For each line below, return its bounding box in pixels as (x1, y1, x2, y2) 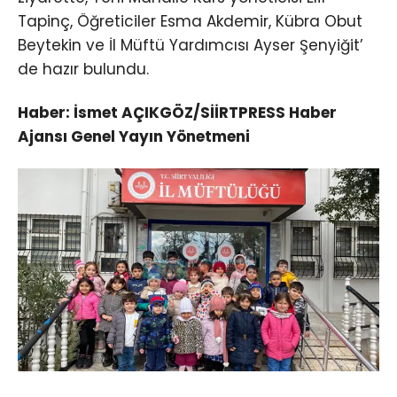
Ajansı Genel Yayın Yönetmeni (18, 126, 250, 148)
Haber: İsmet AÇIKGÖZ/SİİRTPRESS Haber (18, 102, 337, 124)
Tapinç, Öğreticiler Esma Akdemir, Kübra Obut (18, 11, 362, 33)
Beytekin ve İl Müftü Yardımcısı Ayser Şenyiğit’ (18, 35, 363, 57)
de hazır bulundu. (18, 58, 149, 81)
